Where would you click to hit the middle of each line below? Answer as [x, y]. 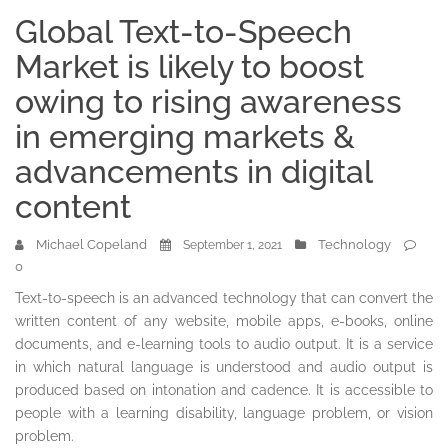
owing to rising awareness [208, 101]
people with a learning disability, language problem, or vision [224, 413]
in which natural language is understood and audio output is [224, 367]
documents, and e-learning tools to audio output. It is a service [224, 344]
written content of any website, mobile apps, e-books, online [224, 321]
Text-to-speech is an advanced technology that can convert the [224, 298]
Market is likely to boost [189, 66]
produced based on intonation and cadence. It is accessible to [224, 390]
